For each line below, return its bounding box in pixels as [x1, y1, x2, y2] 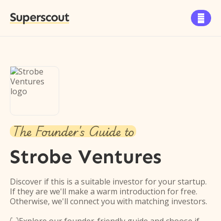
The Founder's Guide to [12, 121, 134, 141]
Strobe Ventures [10, 145, 161, 169]
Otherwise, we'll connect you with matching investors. [10, 196, 207, 207]
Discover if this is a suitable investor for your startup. [10, 176, 207, 187]
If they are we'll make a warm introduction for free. [10, 186, 197, 197]
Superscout [10, 10, 69, 25]
